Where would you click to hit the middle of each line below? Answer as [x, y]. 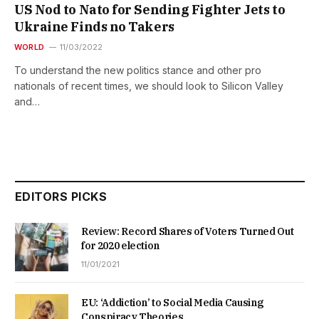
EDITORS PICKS [61, 196]
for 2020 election [121, 245]
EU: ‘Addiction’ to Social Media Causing [172, 302]
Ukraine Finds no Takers [94, 26]
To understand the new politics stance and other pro [138, 70]
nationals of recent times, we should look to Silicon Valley [149, 85]
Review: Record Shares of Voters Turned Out [188, 231]
